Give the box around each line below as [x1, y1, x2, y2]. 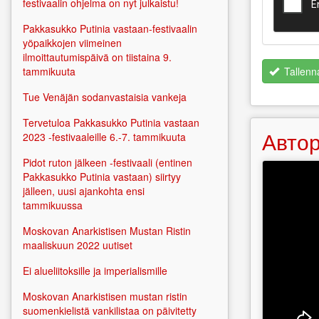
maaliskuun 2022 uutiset [23, 238, 132, 253]
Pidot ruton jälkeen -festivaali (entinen [23, 155, 192, 170]
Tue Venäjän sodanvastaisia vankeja [23, 90, 187, 105]
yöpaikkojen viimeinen [23, 36, 122, 51]
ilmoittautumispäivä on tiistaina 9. [23, 50, 172, 65]
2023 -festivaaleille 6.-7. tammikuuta [23, 130, 186, 145]
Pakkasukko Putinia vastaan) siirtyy [23, 169, 181, 184]
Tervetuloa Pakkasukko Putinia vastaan [23, 115, 199, 130]
